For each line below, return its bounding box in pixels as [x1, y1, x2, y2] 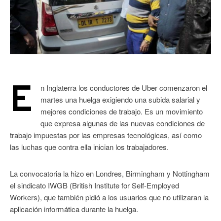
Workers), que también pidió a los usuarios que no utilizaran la [10, 192, 209, 203]
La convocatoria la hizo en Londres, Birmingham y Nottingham [10, 168, 210, 179]
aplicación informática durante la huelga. [10, 204, 138, 215]
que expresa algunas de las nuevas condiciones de [40, 118, 205, 129]
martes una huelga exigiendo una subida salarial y [40, 94, 200, 105]
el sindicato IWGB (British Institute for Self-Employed [10, 180, 179, 191]
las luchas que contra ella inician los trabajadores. [10, 142, 169, 152]
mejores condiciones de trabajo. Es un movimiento [40, 106, 203, 117]
